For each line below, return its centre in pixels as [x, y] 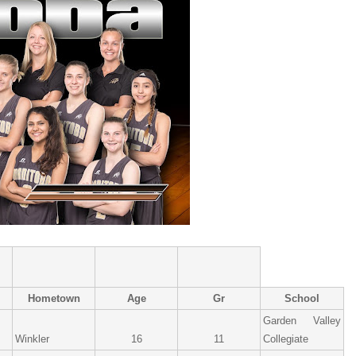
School [302, 298]
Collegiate [286, 339]
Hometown [54, 298]
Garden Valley [302, 321]
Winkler [32, 339]
